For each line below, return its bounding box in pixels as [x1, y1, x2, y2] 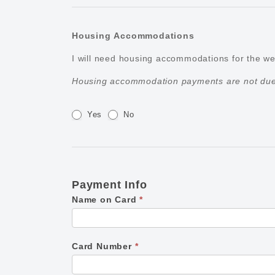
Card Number [72, 241, 135, 252]
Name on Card [72, 195, 140, 205]
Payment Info [72, 179, 147, 192]
